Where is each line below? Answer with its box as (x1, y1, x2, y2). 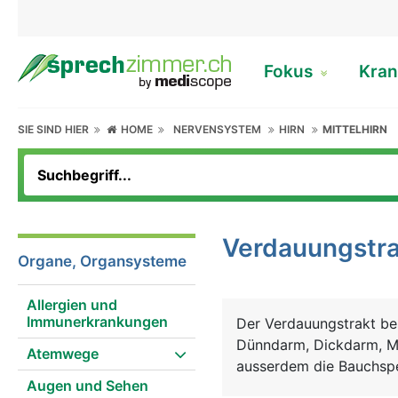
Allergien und (27, 296, 117, 314)
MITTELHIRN (322, 123, 388, 136)
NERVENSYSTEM (173, 123, 262, 136)
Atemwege (27, 345, 99, 362)
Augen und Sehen (27, 377, 148, 394)
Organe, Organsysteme (18, 252, 187, 270)
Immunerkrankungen (27, 313, 168, 330)
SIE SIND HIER (18, 123, 94, 136)
